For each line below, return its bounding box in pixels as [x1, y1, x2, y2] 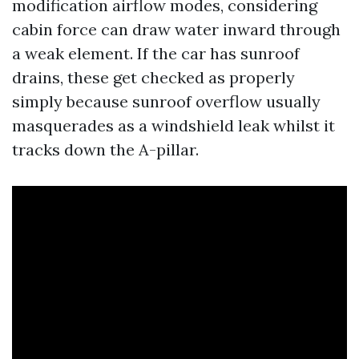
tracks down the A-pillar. [12, 139, 199, 159]
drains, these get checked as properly [12, 67, 295, 87]
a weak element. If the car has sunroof [12, 43, 300, 63]
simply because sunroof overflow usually [12, 91, 321, 111]
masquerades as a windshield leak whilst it [12, 115, 335, 135]
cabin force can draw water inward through [12, 19, 341, 39]
